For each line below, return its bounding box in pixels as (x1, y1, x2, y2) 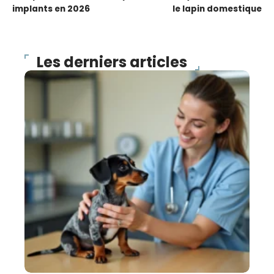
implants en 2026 (12, 2, 90, 15)
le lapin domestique (172, 2, 262, 15)
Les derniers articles (37, 51, 187, 72)
